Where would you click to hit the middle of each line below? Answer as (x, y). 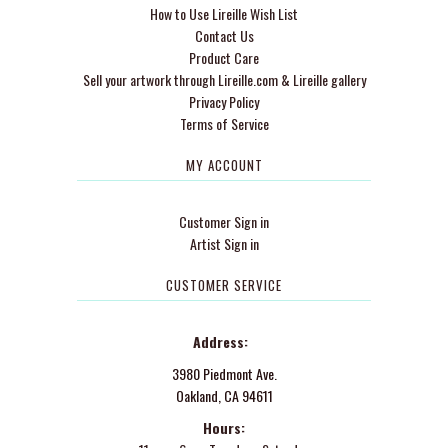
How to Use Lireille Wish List (224, 13)
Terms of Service (224, 123)
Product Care (224, 57)
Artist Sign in (224, 243)
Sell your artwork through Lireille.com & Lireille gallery (224, 79)
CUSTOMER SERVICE (224, 284)
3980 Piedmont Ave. (224, 373)
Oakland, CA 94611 (224, 395)
